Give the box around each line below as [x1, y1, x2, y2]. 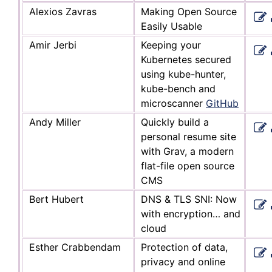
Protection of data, [141, 240, 228, 253]
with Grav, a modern [141, 144, 234, 157]
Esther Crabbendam [29, 240, 121, 253]
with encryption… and [141, 207, 240, 220]
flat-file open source [141, 159, 234, 172]
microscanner [141, 97, 206, 109]
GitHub [206, 97, 239, 109]
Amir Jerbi [29, 38, 76, 51]
